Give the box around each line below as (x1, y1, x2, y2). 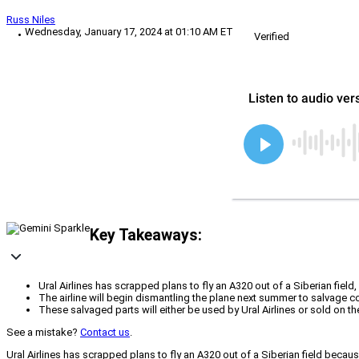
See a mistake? (6, 326, 80, 339)
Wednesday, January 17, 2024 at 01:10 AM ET (25, 26, 233, 38)
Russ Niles (6, 14, 55, 26)
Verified (254, 30, 289, 43)
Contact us (80, 326, 130, 339)
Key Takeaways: (90, 225, 202, 244)
